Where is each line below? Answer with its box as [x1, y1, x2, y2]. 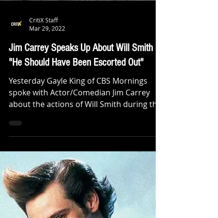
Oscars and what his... [9, 110, 89, 121]
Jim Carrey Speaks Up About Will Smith [9, 42, 153, 54]
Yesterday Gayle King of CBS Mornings [9, 75, 147, 86]
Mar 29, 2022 [29, 24, 65, 32]
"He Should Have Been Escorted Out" [9, 56, 144, 69]
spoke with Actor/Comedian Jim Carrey [9, 87, 150, 98]
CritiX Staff [29, 16, 58, 24]
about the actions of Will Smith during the [9, 99, 162, 109]
